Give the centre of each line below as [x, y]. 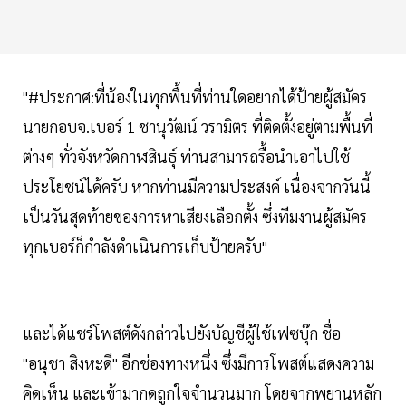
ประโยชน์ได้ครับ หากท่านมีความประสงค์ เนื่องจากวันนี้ [197, 187]
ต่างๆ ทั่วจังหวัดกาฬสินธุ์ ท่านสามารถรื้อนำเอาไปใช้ [186, 157]
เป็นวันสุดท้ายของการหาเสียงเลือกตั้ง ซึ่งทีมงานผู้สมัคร [195, 217]
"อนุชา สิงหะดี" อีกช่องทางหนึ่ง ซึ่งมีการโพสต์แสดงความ [198, 363]
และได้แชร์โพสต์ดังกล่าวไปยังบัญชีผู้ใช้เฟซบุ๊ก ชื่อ [182, 333]
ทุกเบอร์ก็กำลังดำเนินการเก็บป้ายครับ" [145, 246]
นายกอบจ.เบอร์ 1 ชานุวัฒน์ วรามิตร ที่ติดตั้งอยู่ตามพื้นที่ [198, 127]
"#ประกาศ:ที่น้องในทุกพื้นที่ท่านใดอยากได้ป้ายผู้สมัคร [195, 97]
